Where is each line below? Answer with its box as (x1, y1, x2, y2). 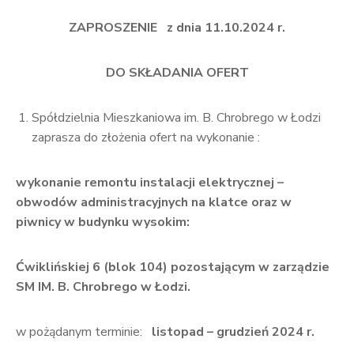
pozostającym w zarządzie (171, 258, 330, 276)
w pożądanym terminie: (16, 323, 149, 341)
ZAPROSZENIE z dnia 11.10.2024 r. (69, 19, 285, 36)
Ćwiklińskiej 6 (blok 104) (16, 258, 171, 276)
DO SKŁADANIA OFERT (105, 64, 249, 81)
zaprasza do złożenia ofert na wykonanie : (32, 129, 260, 146)
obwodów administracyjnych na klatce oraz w (16, 194, 292, 211)
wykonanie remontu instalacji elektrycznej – (16, 174, 284, 191)
